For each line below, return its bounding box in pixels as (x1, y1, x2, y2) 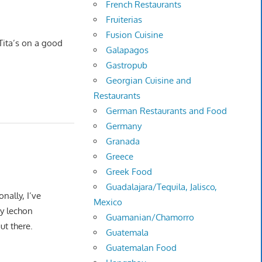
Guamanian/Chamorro (106, 212, 195, 223)
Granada (106, 136, 140, 147)
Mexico (94, 196, 123, 208)
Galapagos (106, 44, 149, 56)
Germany (106, 120, 142, 132)
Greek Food (106, 166, 153, 178)
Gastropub (106, 60, 148, 71)
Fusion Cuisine (106, 29, 164, 41)
